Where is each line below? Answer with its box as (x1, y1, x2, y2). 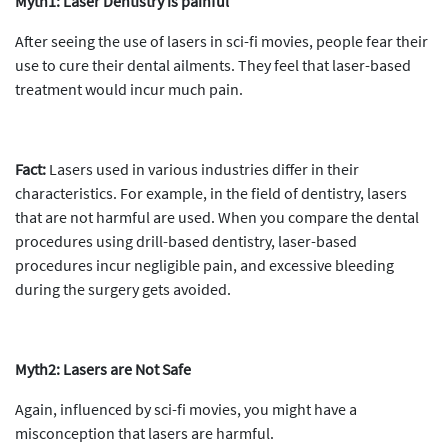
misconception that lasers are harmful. (15, 423, 276, 443)
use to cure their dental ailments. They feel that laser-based (15, 55, 411, 75)
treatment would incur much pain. (15, 79, 243, 99)
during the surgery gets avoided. (15, 279, 231, 299)
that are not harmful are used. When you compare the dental (15, 207, 419, 227)
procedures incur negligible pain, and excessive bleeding (15, 255, 394, 275)
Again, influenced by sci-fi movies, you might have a (15, 399, 357, 419)
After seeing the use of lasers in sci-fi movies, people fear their (15, 31, 428, 51)
